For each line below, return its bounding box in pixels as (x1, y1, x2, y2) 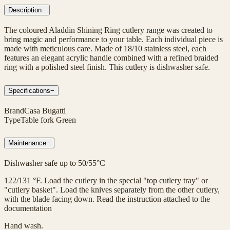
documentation (4, 204, 52, 213)
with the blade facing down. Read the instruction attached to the (4, 195, 210, 204)
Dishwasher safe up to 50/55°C (4, 159, 105, 168)
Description (8, 6, 42, 14)
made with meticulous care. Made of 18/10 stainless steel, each (4, 44, 206, 53)
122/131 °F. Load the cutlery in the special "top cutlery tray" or (4, 176, 208, 185)
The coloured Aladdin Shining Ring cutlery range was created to (4, 25, 213, 34)
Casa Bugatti (24, 106, 66, 115)
